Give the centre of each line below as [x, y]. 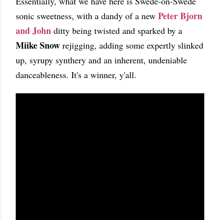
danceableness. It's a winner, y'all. [78, 75]
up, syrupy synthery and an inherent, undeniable [101, 60]
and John [33, 30]
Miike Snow [38, 45]
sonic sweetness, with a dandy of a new [87, 16]
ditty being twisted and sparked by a [117, 30]
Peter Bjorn [180, 16]
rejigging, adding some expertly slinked [132, 45]
